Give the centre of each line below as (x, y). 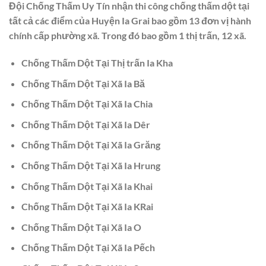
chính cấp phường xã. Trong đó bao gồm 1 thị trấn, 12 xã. (128, 36)
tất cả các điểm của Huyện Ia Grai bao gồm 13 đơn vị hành (130, 21)
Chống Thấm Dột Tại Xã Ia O (81, 227)
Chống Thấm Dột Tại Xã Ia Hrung (91, 165)
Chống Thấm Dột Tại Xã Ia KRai (87, 207)
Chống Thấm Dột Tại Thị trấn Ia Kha (97, 62)
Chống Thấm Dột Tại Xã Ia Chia (87, 104)
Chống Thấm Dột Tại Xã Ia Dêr (85, 124)
